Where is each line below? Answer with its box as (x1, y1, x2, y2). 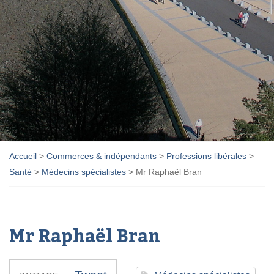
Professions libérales (166, 150, 246, 161)
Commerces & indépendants (46, 150, 157, 161)
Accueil (9, 150, 37, 161)
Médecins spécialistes (42, 166, 126, 177)
